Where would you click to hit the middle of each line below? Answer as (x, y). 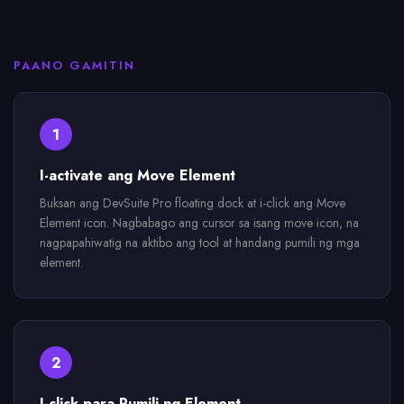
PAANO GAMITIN (74, 65)
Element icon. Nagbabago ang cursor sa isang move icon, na (199, 223)
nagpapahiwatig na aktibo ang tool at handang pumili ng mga (200, 243)
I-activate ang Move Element (138, 175)
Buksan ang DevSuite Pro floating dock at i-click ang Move (193, 203)
